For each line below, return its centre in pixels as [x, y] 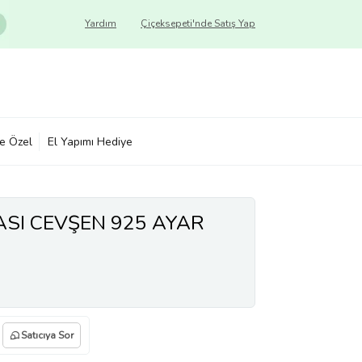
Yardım [101, 23]
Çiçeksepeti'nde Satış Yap [198, 23]
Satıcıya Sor [47, 335]
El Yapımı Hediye [90, 141]
